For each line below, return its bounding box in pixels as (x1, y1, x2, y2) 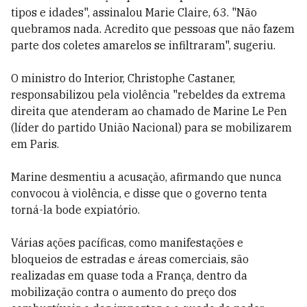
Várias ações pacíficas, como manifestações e (11, 236, 243, 249)
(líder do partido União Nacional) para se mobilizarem (11, 121, 292, 134)
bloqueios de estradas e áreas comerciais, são (11, 252, 249, 266)
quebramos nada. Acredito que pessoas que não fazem (11, 22, 295, 36)
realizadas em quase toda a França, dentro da (11, 269, 247, 282)
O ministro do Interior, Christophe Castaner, (11, 71, 235, 85)
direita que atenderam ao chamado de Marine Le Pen (11, 104, 287, 118)
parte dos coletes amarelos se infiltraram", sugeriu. (11, 38, 275, 52)
